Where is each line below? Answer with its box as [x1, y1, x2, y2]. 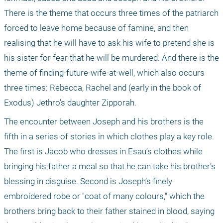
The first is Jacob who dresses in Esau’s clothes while [4, 146, 203, 156]
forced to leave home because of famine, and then [4, 22, 189, 33]
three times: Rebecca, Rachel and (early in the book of [4, 82, 201, 93]
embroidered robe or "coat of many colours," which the [4, 191, 205, 201]
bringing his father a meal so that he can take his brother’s [4, 161, 216, 171]
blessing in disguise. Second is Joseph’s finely [4, 176, 172, 186]
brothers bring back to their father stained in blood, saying [4, 206, 215, 216]
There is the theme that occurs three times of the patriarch [4, 7, 219, 18]
